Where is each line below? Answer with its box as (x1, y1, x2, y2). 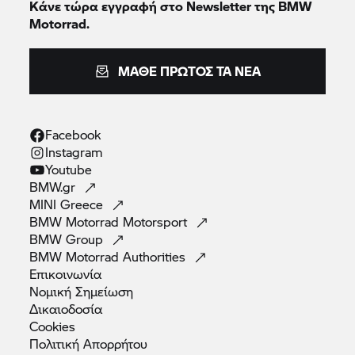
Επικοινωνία (29, 264, 102, 283)
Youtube (45, 159, 93, 178)
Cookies (29, 316, 76, 335)
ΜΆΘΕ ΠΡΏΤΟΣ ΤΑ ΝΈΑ (118, 61, 261, 80)
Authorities (123, 246, 190, 265)
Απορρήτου (83, 334, 148, 353)
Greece (60, 194, 108, 213)
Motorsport (123, 212, 192, 231)
